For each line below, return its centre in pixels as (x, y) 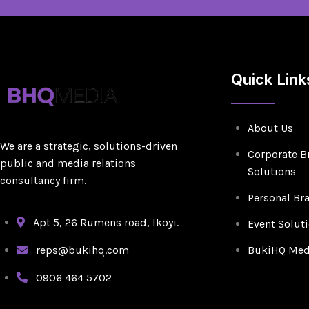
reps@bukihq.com (82, 250)
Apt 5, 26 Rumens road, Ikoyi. (106, 222)
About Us (270, 128)
